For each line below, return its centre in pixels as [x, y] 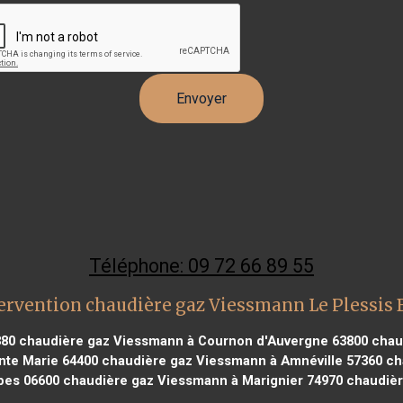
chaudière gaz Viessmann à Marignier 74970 [201, 380]
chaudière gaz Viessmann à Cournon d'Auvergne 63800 [192, 340]
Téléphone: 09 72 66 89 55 [201, 265]
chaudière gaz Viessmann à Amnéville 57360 [240, 360]
